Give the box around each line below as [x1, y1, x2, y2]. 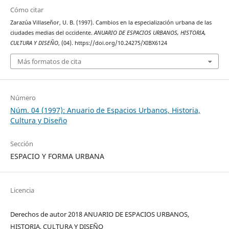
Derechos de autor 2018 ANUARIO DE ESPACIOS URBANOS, [10, 209, 189, 219]
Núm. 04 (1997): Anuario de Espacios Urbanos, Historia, [10, 105, 200, 115]
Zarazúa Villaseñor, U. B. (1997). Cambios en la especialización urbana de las [10, 19, 212, 27]
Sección [10, 139, 33, 148]
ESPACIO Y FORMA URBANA [10, 151, 104, 161]
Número [10, 93, 36, 102]
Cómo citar [10, 5, 43, 15]
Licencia [10, 185, 34, 195]
